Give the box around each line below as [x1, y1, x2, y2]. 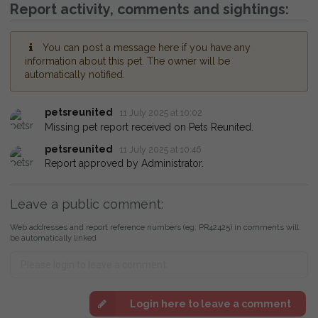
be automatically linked [10, 233, 97, 243]
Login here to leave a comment [129, 297, 291, 309]
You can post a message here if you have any [42, 42, 251, 54]
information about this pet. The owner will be [25, 55, 230, 67]
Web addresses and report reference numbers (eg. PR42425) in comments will [10, 222, 299, 233]
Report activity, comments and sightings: [10, 1, 289, 18]
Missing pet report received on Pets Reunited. [45, 121, 253, 133]
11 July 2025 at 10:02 [120, 107, 203, 119]
